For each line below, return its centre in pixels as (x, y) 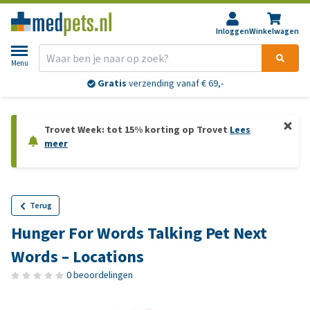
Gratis (112, 84)
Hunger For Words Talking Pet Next (139, 233)
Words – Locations (77, 257)
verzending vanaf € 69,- (175, 84)
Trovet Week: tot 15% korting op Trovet (137, 130)
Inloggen (232, 31)
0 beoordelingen (100, 275)
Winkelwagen (274, 31)
